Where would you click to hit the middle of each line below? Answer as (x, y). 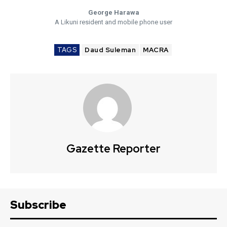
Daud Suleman (110, 50)
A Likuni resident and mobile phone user (113, 22)
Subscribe (38, 205)
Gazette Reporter (113, 149)
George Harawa (113, 12)
